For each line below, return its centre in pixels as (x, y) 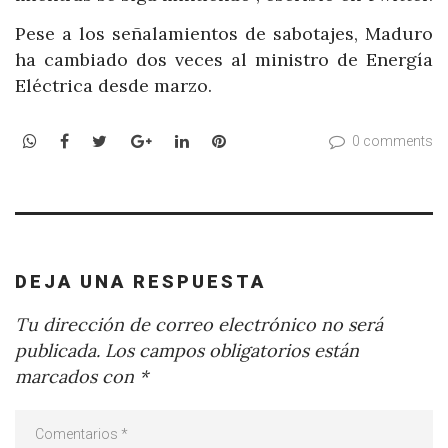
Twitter (136, 139)
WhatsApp (75, 139)
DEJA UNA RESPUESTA (140, 282)
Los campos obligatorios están (229, 350)
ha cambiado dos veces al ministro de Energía (224, 60)
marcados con (77, 376)
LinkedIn (221, 139)
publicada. (57, 350)
